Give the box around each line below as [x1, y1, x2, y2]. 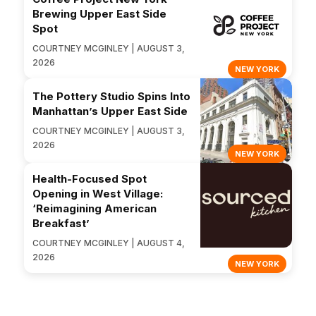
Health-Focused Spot [32, 172, 147, 186]
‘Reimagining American [32, 202, 157, 216]
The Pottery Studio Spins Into [32, 90, 190, 104]
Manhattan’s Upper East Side [32, 104, 188, 119]
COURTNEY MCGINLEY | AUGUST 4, [32, 238, 185, 249]
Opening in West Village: [32, 187, 163, 201]
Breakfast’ [32, 217, 90, 231]
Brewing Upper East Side [32, 7, 166, 21]
